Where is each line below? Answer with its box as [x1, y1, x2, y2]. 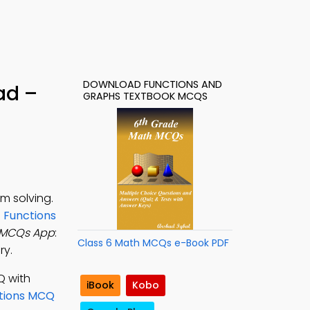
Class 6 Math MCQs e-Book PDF [77, 236, 229, 250]
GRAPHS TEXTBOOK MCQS [83, 89, 208, 103]
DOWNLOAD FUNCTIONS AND [83, 77, 222, 91]
